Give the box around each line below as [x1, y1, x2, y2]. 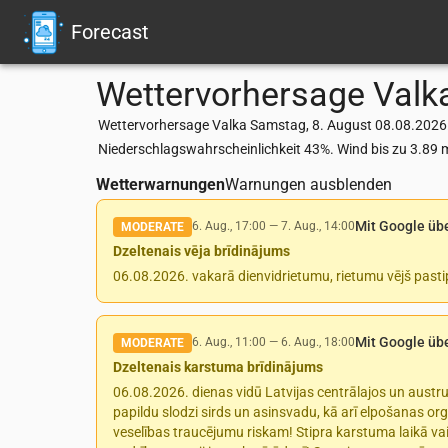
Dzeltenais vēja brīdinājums [113, 243, 290, 259]
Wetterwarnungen [96, 175, 225, 194]
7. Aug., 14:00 [281, 219, 355, 233]
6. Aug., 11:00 [192, 335, 266, 349]
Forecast [71, 20, 149, 44]
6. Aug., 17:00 [192, 219, 266, 233]
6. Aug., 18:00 [281, 335, 355, 349]
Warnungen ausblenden [225, 175, 392, 194]
